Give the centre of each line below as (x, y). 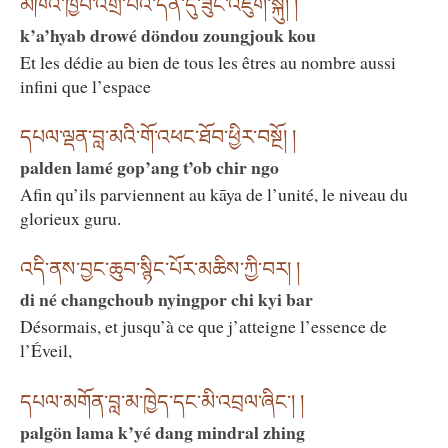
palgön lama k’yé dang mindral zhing (162, 431)
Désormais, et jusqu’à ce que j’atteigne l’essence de (203, 326)
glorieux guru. (70, 218)
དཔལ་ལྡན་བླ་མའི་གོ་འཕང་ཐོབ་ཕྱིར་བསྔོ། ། (158, 137)
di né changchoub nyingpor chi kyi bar (166, 299)
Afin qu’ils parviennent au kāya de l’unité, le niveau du (214, 194)
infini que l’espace (85, 85)
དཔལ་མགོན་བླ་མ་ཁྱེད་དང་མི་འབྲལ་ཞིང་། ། (162, 401)
